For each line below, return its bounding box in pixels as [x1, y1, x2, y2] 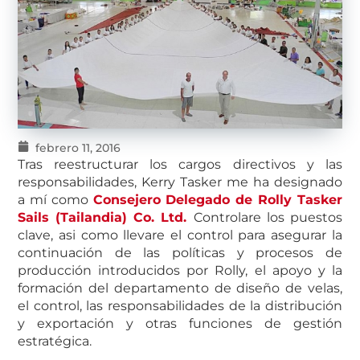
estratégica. [18, 333, 92, 349]
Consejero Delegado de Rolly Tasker [92, 191, 342, 207]
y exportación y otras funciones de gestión [18, 315, 342, 331]
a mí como [18, 191, 93, 207]
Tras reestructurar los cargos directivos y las [18, 156, 342, 172]
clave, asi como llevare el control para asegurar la [18, 227, 342, 243]
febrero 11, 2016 [35, 140, 121, 155]
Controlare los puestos [193, 209, 342, 225]
